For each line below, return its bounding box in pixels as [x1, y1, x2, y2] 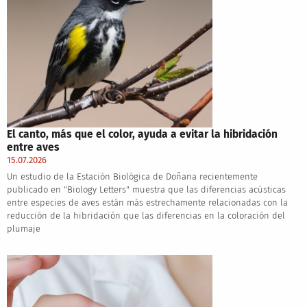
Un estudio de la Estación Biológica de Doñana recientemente [6, 171, 258, 182]
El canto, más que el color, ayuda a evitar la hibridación [6, 127, 278, 141]
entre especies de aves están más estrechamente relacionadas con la [6, 197, 288, 208]
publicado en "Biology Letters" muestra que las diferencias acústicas [6, 184, 286, 195]
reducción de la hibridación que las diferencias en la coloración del [6, 210, 285, 221]
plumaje [6, 223, 40, 234]
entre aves [6, 140, 60, 154]
